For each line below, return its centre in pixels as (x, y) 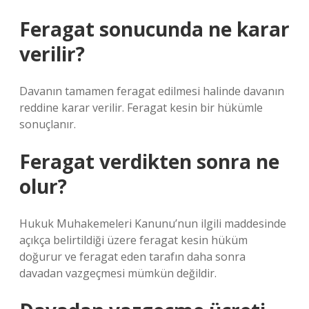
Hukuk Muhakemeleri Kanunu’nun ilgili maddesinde (153, 223)
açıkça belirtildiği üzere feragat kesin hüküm (133, 240)
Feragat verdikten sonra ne (149, 161)
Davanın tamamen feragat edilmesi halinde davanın (152, 91)
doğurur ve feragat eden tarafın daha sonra (132, 257)
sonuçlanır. (48, 124)
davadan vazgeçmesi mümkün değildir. (118, 273)
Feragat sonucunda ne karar (154, 29)
